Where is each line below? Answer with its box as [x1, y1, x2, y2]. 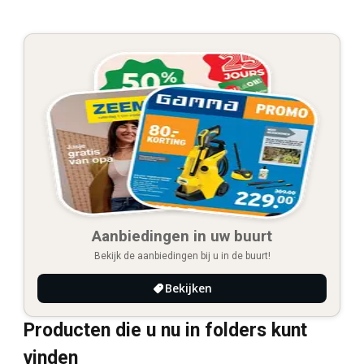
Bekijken [165, 280, 212, 297]
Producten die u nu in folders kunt [24, 319, 307, 342]
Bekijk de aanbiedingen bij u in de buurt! [93, 250, 271, 262]
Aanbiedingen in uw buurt [92, 227, 272, 246]
